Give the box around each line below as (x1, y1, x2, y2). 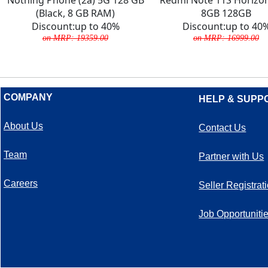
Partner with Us (199, 151, 264, 162)
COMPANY (4, 92, 53, 102)
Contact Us (199, 122, 246, 133)
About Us (4, 120, 43, 131)
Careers (4, 178, 38, 188)
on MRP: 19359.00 (42, 32, 108, 42)
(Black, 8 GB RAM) (36, 6, 115, 20)
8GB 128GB (201, 6, 251, 20)
